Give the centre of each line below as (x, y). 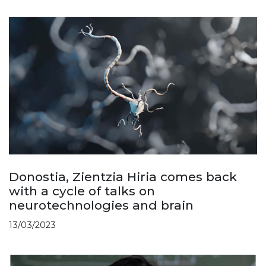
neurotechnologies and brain (101, 205)
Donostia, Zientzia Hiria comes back (123, 177)
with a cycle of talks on (82, 191)
